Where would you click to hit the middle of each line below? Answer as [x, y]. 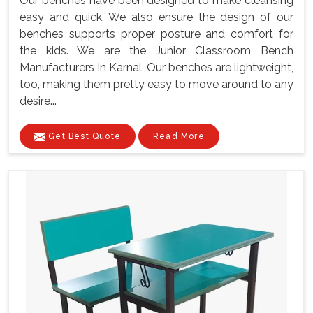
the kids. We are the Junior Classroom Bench [156, 50]
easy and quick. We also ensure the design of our [156, 17]
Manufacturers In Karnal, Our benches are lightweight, [156, 67]
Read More [179, 136]
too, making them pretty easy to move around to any [156, 84]
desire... [38, 101]
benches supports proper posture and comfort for [156, 34]
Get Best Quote [83, 136]
